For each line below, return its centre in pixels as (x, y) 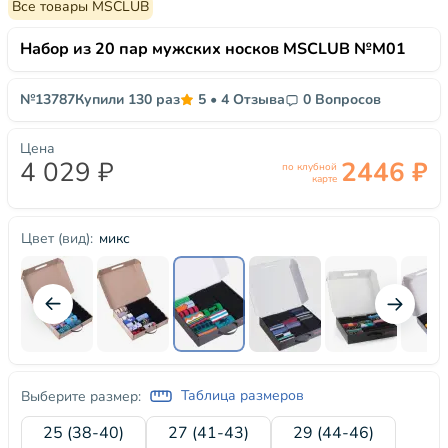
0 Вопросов (342, 99)
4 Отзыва (253, 99)
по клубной (309, 167)
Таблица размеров (242, 395)
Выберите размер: (81, 396)
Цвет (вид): (57, 238)
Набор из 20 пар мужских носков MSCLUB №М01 (213, 49)
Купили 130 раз (127, 99)
